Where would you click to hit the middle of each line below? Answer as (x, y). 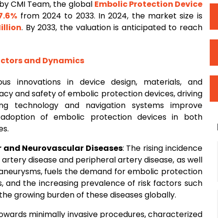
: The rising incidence (162, 148)
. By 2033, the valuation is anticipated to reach (112, 27)
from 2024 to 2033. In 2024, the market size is (110, 16)
